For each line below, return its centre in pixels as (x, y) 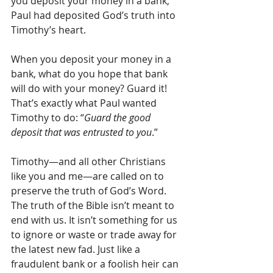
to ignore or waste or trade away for (95, 235)
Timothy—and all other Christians (90, 161)
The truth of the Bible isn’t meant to (94, 205)
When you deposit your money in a (92, 59)
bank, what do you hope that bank (90, 74)
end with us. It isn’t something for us (95, 220)
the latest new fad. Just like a (77, 249)
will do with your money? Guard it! (90, 88)
